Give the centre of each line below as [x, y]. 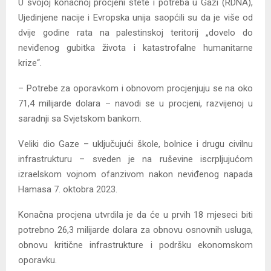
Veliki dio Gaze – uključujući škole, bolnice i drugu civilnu [135, 144]
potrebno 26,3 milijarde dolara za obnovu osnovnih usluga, [135, 230]
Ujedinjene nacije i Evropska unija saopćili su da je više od [135, 18]
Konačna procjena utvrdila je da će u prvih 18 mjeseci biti [135, 215]
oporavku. [38, 260]
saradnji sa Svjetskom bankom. [80, 119]
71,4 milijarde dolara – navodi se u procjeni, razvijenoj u [135, 104]
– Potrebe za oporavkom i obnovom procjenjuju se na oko [135, 89]
